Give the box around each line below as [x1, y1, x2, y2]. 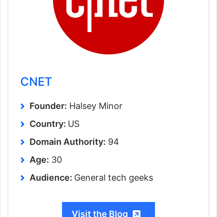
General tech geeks [74, 172, 153, 183]
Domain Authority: [30, 137, 106, 147]
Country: [30, 119, 68, 129]
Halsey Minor [67, 101, 123, 111]
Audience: [30, 172, 74, 183]
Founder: [30, 101, 67, 111]
